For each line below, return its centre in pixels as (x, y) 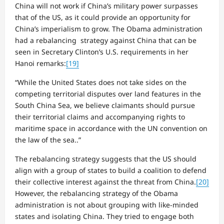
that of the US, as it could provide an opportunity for (103, 17)
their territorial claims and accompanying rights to (100, 116)
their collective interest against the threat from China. (105, 181)
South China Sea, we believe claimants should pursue (105, 105)
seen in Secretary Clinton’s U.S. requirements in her (102, 51)
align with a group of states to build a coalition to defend (111, 170)
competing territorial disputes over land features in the (108, 93)
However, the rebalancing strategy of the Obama (96, 193)
